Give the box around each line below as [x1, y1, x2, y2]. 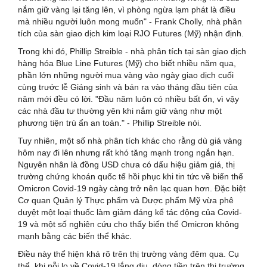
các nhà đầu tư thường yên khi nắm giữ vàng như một [18, 105, 222, 116]
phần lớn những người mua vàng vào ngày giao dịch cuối [18, 70, 234, 80]
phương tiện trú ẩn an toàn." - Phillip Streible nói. [18, 117, 201, 128]
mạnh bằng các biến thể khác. [18, 231, 132, 241]
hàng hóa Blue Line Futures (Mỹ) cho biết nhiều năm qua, [18, 58, 236, 68]
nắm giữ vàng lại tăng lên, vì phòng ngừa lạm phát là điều [18, 4, 235, 14]
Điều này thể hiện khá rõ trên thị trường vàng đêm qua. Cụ [18, 249, 239, 259]
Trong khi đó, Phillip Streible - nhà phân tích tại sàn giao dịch [18, 46, 246, 56]
